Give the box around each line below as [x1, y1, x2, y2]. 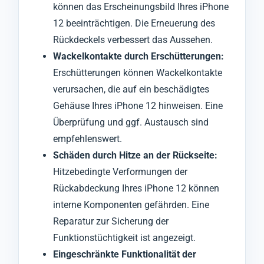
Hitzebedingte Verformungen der [53, 166, 187, 177]
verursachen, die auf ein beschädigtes [53, 83, 209, 95]
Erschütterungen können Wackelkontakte [53, 67, 222, 78]
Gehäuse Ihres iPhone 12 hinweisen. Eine [53, 100, 223, 111]
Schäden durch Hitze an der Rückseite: [53, 149, 217, 161]
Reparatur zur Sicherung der [53, 215, 169, 227]
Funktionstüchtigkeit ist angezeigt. [53, 232, 196, 243]
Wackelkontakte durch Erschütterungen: [53, 50, 224, 62]
